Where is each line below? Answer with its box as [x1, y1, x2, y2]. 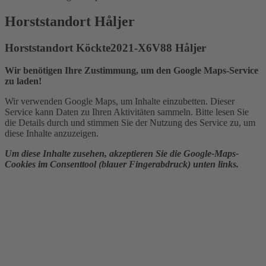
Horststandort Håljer [5, 13, 135, 29]
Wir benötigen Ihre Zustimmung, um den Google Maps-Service [5, 65, 258, 76]
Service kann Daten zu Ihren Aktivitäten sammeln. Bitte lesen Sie [5, 107, 249, 118]
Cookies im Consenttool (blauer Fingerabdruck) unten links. [5, 159, 239, 170]
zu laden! [5, 76, 42, 87]
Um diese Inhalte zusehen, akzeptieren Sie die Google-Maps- [5, 148, 239, 159]
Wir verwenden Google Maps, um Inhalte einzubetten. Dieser [5, 96, 235, 107]
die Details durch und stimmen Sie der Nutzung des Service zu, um [5, 118, 255, 128]
